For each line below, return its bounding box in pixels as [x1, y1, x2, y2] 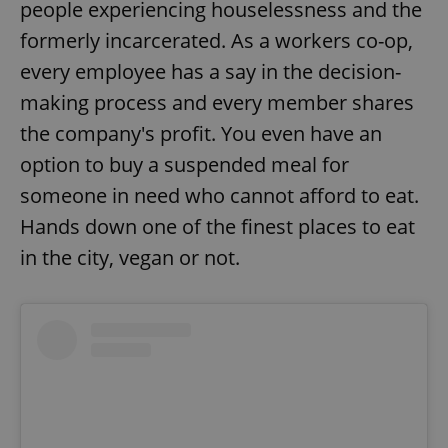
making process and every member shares [20, 88, 414, 116]
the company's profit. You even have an [20, 119, 382, 147]
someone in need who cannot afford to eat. [20, 181, 419, 209]
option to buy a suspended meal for [20, 150, 349, 178]
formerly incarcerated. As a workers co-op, [20, 26, 413, 54]
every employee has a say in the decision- [20, 57, 401, 85]
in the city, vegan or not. [20, 243, 245, 271]
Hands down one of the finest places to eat [20, 212, 415, 240]
